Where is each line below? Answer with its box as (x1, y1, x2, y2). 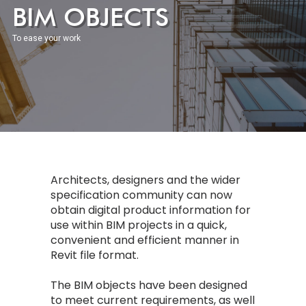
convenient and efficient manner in (51, 232, 239, 248)
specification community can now (51, 187, 232, 203)
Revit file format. (51, 247, 139, 263)
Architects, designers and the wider (51, 172, 240, 188)
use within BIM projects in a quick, (51, 217, 227, 233)
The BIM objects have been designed (51, 277, 247, 293)
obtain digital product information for (51, 202, 251, 218)
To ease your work (12, 33, 81, 43)
